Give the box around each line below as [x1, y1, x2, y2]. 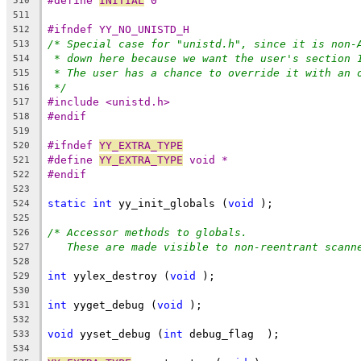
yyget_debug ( [67, 298, 157, 311]
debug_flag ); [183, 327, 280, 340]
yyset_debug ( [73, 327, 164, 340]
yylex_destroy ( [67, 269, 170, 282]
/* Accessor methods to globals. [48, 226, 247, 239]
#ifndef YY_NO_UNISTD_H [48, 23, 189, 35]
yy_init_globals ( [112, 197, 228, 210]
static [48, 197, 86, 210]
